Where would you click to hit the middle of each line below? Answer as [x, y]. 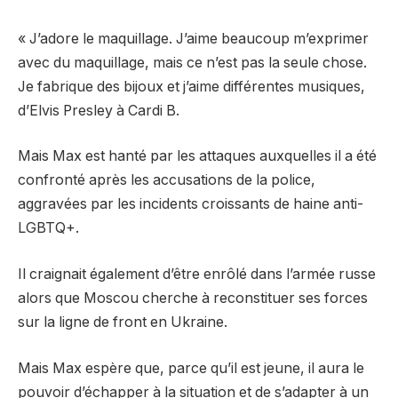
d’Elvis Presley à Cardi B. [99, 110]
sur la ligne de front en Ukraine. [123, 322]
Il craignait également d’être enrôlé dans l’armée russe [197, 274]
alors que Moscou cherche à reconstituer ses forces [193, 298]
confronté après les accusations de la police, [167, 180]
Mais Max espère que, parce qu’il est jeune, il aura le [191, 368]
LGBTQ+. [48, 228]
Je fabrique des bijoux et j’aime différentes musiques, [191, 86]
